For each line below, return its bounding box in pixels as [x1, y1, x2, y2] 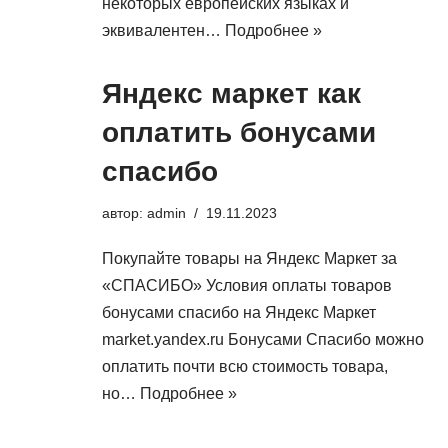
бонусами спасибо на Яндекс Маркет [102, 304, 376, 321]
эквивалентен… [102, 22, 225, 39]
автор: [102, 205, 147, 221]
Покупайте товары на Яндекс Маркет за [102, 250, 397, 267]
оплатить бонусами [102, 117, 376, 148]
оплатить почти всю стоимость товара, [102, 358, 388, 375]
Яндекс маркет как [102, 78, 361, 109]
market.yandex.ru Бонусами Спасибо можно [102, 331, 424, 348]
